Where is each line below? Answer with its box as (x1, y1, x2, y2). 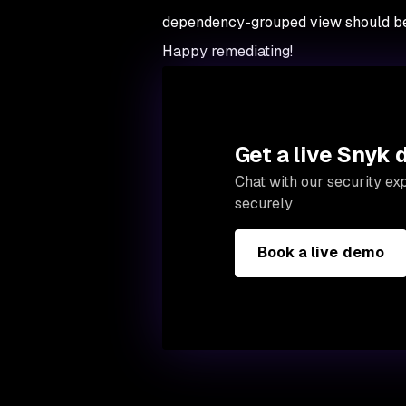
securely (234, 193, 293, 213)
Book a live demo (256, 243, 384, 263)
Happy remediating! (161, 41, 293, 61)
